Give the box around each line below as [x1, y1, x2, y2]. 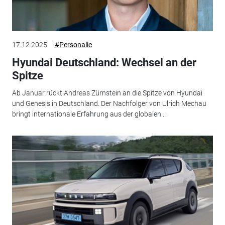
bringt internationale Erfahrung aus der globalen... [12, 109, 166, 118]
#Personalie [54, 41, 92, 49]
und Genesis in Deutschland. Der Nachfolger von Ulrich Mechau [12, 99, 206, 107]
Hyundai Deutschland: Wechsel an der [12, 56, 196, 69]
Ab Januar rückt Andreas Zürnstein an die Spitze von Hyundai [12, 88, 202, 97]
